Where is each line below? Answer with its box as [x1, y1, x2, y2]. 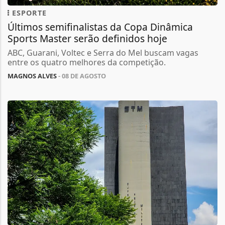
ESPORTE [10, 8, 47, 18]
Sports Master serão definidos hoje [8, 31, 167, 45]
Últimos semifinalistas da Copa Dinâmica [8, 20, 193, 34]
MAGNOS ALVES [8, 71, 57, 80]
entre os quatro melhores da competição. [8, 56, 166, 68]
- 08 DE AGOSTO [57, 71, 106, 80]
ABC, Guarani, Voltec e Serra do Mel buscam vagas [8, 47, 198, 58]
